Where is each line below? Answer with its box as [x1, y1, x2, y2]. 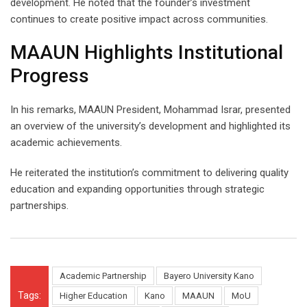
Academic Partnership [60, 270, 147, 281]
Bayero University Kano [164, 270, 254, 281]
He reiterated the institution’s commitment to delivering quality [10, 166, 288, 179]
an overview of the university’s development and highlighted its [10, 119, 291, 132]
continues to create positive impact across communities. [10, 12, 268, 25]
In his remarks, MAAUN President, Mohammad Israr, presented [10, 103, 291, 116]
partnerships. [10, 199, 69, 212]
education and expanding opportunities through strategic [10, 182, 265, 195]
